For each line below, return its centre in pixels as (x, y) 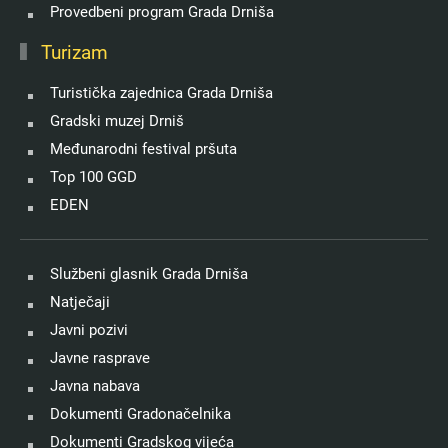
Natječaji (80, 301)
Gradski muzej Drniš (117, 120)
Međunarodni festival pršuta (143, 148)
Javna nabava (95, 385)
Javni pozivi (89, 329)
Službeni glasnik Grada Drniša (149, 273)
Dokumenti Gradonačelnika (140, 413)
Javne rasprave (100, 357)
